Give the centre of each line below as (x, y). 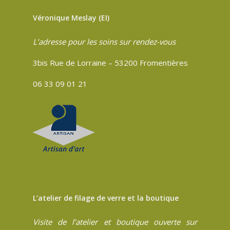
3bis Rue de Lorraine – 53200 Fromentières (110, 63)
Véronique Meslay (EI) (71, 18)
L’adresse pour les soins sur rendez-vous (104, 42)
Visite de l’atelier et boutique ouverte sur (115, 222)
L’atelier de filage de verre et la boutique (106, 198)
